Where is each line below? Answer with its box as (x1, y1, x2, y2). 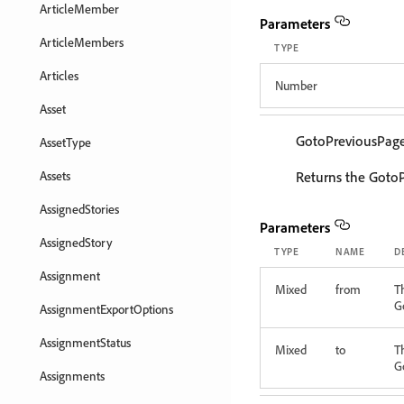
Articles (40, 68, 78, 83)
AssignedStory (40, 234, 113, 250)
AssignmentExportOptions (40, 301, 173, 317)
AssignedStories (40, 201, 119, 216)
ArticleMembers (40, 34, 124, 50)
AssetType (40, 134, 91, 150)
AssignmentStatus (40, 335, 131, 350)
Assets (40, 168, 70, 183)
